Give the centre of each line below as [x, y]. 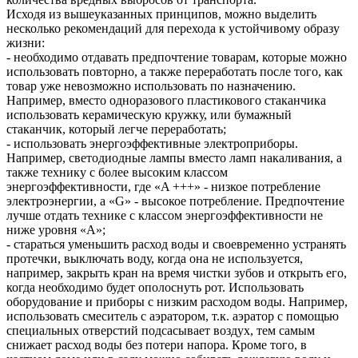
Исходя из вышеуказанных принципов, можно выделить [161, 14]
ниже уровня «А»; [56, 229]
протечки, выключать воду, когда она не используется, [155, 258]
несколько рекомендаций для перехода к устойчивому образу [173, 28]
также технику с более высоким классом [117, 172]
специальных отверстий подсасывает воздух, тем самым [161, 330]
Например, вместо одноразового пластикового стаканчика [166, 100]
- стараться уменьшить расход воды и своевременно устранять [176, 244]
